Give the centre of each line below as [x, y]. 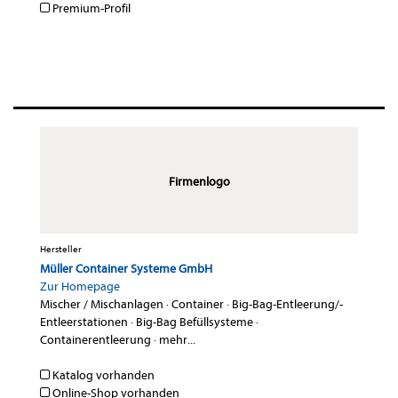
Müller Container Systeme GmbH [126, 269]
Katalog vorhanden [102, 376]
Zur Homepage [80, 287]
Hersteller [61, 250]
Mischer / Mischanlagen [102, 305]
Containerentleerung [96, 340]
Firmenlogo [199, 182]
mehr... [177, 340]
